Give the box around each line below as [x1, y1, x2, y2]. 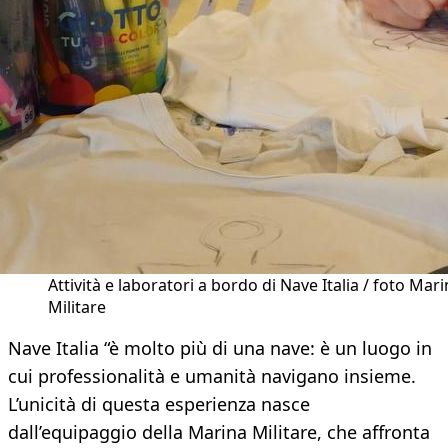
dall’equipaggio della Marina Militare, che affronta [8, 420, 430, 445]
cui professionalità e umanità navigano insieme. [8, 364, 416, 389]
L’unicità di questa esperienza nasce [8, 392, 310, 417]
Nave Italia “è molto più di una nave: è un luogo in [8, 336, 432, 361]
